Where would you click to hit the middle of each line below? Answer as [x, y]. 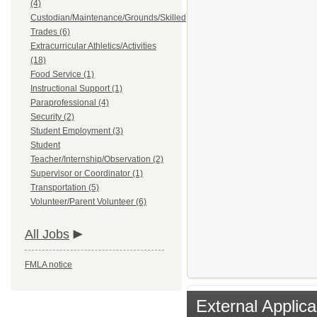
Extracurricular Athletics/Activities [93, 46]
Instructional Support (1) [76, 88]
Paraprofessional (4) [70, 103]
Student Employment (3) [77, 131]
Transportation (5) [65, 188]
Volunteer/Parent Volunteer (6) [88, 202]
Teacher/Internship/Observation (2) [97, 159]
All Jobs [47, 234]
